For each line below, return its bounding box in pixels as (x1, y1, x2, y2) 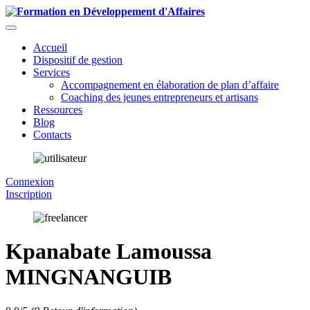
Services (33, 66, 70, 78)
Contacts (33, 129, 71, 140)
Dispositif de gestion (33, 54, 122, 66)
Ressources (33, 104, 82, 116)
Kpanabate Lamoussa (6, 239, 212, 264)
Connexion (6, 176, 54, 188)
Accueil (33, 42, 67, 53)
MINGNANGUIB (6, 264, 172, 290)
